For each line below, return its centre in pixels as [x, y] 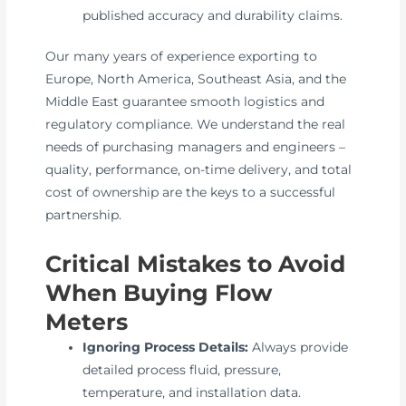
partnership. [84, 215]
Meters [87, 322]
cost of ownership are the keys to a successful [191, 193]
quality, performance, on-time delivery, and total [199, 170]
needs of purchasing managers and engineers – [196, 147]
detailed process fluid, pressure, [182, 370]
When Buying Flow [159, 293]
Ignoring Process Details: [166, 348]
